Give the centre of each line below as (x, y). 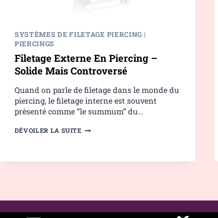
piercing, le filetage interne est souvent (85, 101)
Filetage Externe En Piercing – (86, 58)
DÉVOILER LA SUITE (48, 131)
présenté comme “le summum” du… (79, 111)
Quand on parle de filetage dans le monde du (97, 90)
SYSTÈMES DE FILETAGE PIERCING (78, 35)
